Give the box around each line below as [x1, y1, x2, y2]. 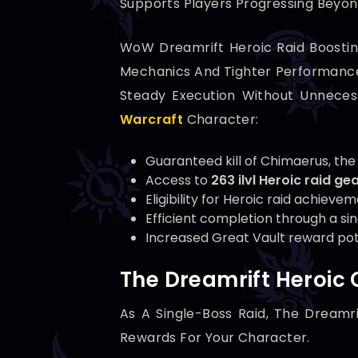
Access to [145, 171, 211, 190]
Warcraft [120, 110, 184, 129]
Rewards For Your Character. [120, 328, 310, 348]
